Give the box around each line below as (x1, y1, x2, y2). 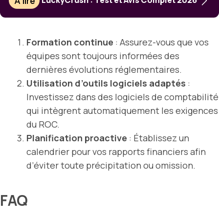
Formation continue (26, 36, 113, 48)
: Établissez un (127, 132, 189, 144)
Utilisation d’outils (26, 77, 110, 89)
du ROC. (26, 118, 60, 131)
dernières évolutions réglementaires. (26, 64, 182, 76)
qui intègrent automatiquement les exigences (26, 105, 218, 117)
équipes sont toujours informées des (26, 50, 179, 62)
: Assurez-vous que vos (113, 36, 209, 48)
